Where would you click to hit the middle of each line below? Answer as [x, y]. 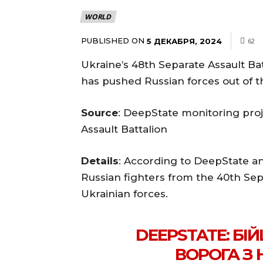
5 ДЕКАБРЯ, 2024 [184, 41]
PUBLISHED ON [113, 40]
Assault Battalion [124, 129]
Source [100, 112]
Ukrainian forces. [124, 193]
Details [100, 161]
